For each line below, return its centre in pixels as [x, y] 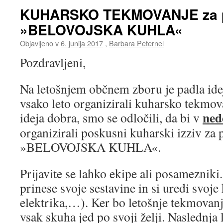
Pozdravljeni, [53, 62]
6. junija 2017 [82, 43]
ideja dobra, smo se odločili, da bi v [111, 117]
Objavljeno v [39, 43]
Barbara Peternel [136, 43]
